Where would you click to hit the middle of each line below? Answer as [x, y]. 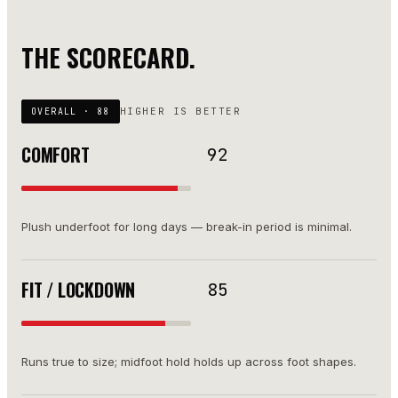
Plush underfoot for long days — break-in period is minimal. [187, 226]
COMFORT [56, 154]
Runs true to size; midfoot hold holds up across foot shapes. [189, 361]
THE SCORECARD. [108, 58]
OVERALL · [64, 111]
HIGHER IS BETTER [180, 111]
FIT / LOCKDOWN [79, 289]
